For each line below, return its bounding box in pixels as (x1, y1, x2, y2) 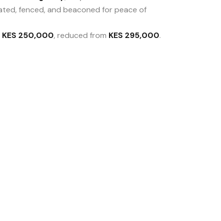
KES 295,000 (109, 30, 159, 40)
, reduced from (54, 30, 109, 40)
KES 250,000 (2, 30, 54, 40)
